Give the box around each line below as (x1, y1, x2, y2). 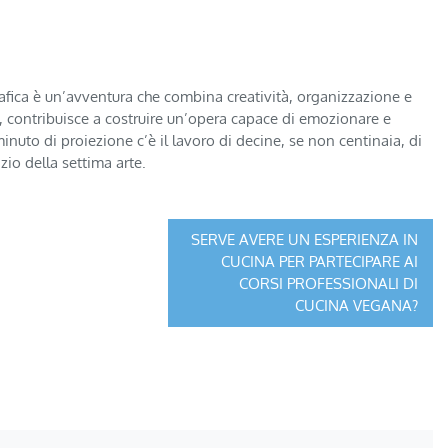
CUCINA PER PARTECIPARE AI (221, 251, 418, 271)
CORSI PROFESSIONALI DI (239, 273, 418, 293)
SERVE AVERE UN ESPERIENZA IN (191, 229, 418, 249)
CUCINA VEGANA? (295, 295, 418, 315)
